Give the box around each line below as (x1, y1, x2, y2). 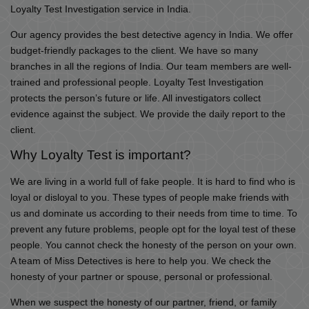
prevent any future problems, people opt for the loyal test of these (10, 224, 296, 235)
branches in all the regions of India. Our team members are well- (10, 61, 292, 72)
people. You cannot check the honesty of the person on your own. (10, 240, 297, 251)
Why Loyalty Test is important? (10, 148, 191, 163)
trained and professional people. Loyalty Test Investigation (10, 77, 263, 88)
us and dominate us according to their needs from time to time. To (10, 208, 297, 219)
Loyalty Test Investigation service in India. (10, 4, 191, 15)
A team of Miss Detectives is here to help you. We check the (10, 256, 271, 267)
